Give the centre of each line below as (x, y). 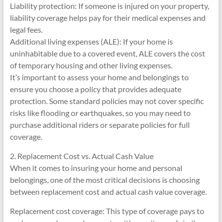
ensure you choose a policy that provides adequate (95, 89)
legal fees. (26, 29)
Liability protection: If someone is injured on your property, (109, 6)
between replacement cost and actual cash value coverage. (108, 192)
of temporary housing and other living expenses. (91, 65)
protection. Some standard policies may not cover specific (107, 101)
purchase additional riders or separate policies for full (100, 125)
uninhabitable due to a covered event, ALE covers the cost (107, 53)
